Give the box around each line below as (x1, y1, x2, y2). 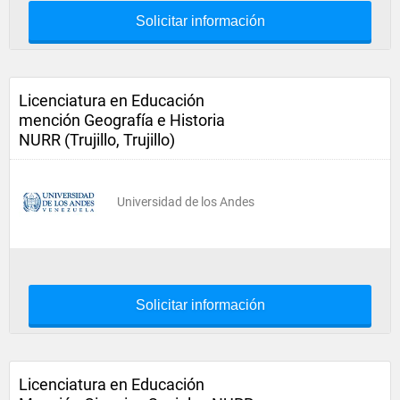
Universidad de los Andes (117, 195, 254, 209)
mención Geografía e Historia (19, 111, 225, 129)
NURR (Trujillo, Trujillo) (19, 130, 175, 149)
